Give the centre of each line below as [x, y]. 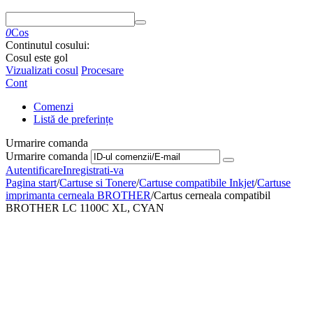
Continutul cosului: [48, 45]
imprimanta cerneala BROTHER [78, 195]
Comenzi [53, 107]
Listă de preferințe [73, 119]
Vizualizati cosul [42, 70]
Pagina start [31, 183]
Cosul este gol [37, 58]
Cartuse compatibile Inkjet [197, 183]
